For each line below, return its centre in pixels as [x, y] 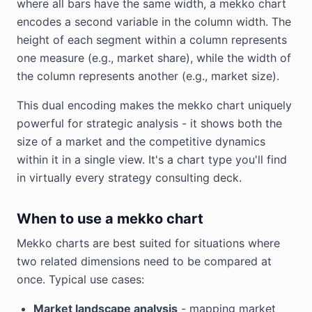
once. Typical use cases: [80, 279]
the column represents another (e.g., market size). [148, 76]
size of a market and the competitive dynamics [141, 141]
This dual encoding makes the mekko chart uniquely [154, 105]
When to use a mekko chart [110, 219]
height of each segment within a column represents [152, 40]
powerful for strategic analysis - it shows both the [149, 123]
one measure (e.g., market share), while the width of [154, 58]
